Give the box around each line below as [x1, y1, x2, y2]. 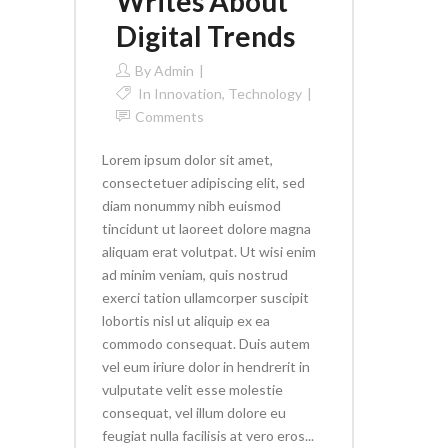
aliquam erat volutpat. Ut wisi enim [102, 243, 316, 260]
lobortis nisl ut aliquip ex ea [102, 312, 270, 329]
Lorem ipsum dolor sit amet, [102, 151, 273, 168]
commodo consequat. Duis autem [102, 335, 310, 352]
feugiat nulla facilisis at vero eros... [102, 427, 314, 444]
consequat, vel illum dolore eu [102, 404, 286, 421]
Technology [228, 85, 302, 102]
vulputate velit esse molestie [102, 381, 283, 398]
